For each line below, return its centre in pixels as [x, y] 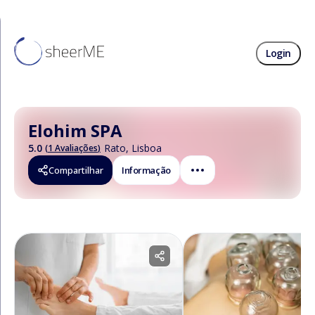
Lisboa [147, 148]
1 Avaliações [73, 148]
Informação [146, 170]
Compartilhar [76, 170]
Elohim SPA [75, 130]
